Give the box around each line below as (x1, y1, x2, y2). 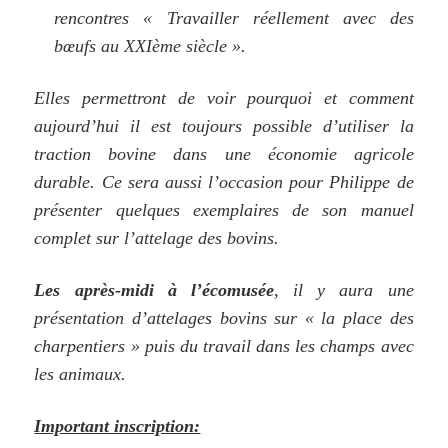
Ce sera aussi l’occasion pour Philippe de (95, 171, 414, 192)
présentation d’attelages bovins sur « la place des (34, 307, 414, 328)
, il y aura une (273, 279, 414, 300)
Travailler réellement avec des (166, 7, 414, 28)
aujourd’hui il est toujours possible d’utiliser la (34, 115, 414, 136)
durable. (34, 171, 96, 192)
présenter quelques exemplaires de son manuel (34, 199, 414, 220)
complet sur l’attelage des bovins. (34, 227, 280, 248)
